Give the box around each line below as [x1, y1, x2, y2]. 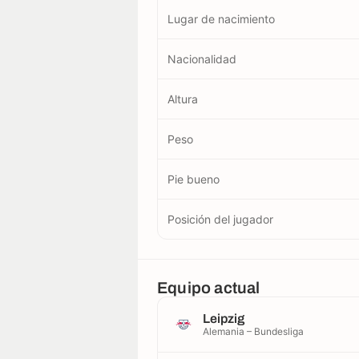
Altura [167, 92, 198, 106]
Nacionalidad [167, 52, 236, 66]
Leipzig [203, 312, 244, 325]
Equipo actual [157, 279, 260, 296]
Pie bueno [167, 172, 220, 186]
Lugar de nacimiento [167, 12, 275, 26]
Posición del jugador [167, 212, 273, 226]
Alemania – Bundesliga [203, 325, 304, 337]
